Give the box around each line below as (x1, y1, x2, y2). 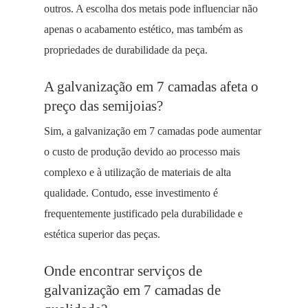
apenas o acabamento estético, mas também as (44, 23, 243, 35)
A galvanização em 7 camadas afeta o (44, 78, 258, 94)
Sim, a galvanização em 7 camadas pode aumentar (44, 125, 261, 137)
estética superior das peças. (44, 228, 160, 240)
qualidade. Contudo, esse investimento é (44, 187, 218, 199)
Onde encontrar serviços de (44, 263, 202, 278)
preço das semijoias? (44, 98, 163, 113)
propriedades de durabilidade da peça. (44, 44, 208, 56)
